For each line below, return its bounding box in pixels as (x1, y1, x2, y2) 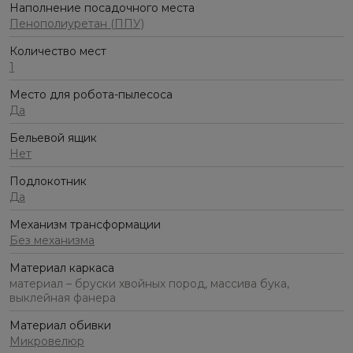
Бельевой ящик (9, 131, 97, 146)
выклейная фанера (9, 291, 116, 306)
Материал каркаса (9, 261, 114, 276)
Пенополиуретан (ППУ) (9, 17, 144, 32)
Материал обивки (9, 318, 111, 333)
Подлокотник (9, 174, 87, 189)
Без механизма (9, 233, 95, 248)
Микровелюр (9, 334, 84, 349)
